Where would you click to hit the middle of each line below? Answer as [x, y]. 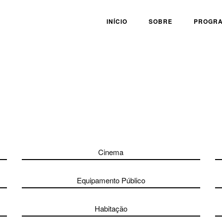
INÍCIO [117, 21]
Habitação [111, 208]
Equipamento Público [111, 180]
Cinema [111, 152]
